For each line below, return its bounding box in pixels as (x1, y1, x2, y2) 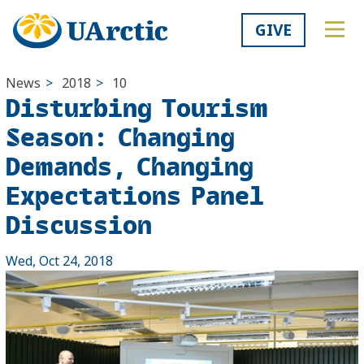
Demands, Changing (6, 145, 253, 186)
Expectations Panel (6, 175, 264, 215)
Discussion (6, 204, 152, 245)
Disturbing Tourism (6, 87, 268, 128)
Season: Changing (6, 116, 235, 157)
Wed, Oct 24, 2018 (6, 252, 113, 271)
